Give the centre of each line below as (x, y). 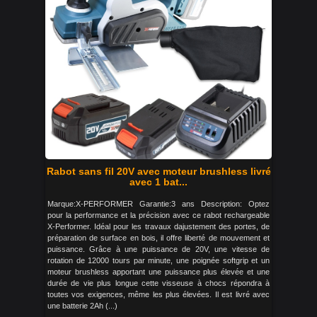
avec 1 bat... (158, 182)
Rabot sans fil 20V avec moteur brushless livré (158, 171)
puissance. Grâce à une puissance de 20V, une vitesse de (158, 249)
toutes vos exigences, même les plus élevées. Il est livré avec (158, 294)
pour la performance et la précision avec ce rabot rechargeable (158, 215)
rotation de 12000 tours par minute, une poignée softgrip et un (158, 260)
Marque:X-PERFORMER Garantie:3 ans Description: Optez (158, 204)
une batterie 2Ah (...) (82, 306)
